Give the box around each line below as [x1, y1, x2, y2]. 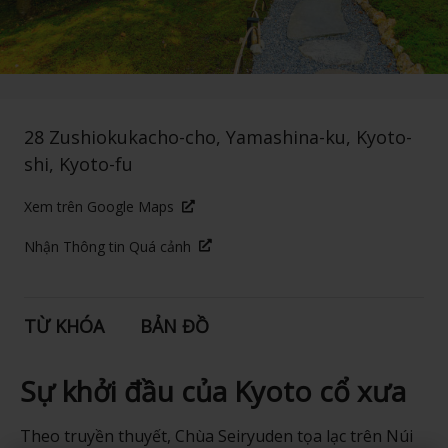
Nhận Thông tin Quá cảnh [23, 236, 191, 256]
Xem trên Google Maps [23, 197, 174, 217]
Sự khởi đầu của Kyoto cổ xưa [19, 372, 406, 411]
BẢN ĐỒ [139, 313, 209, 338]
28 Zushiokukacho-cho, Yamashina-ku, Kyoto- [23, 125, 412, 150]
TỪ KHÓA [23, 313, 104, 338]
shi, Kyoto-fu [23, 152, 133, 177]
